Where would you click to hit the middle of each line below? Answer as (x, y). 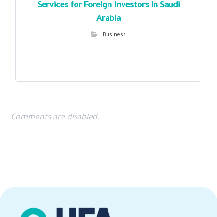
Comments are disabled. (55, 117)
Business (114, 35)
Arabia (108, 19)
